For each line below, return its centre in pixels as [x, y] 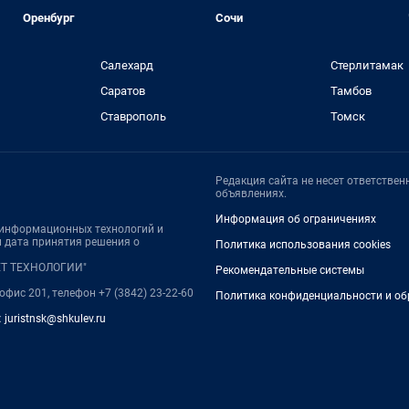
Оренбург [49, 18]
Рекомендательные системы [290, 270]
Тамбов [351, 91]
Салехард [126, 65]
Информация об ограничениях [296, 219]
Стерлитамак [367, 65]
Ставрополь [133, 116]
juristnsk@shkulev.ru [55, 319]
